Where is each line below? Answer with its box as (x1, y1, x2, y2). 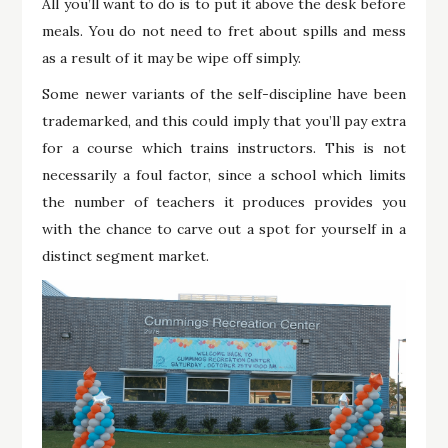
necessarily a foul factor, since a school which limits (42, 166, 406, 185)
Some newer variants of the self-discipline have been (42, 85, 406, 104)
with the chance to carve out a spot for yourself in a (42, 220, 406, 239)
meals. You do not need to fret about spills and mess (42, 21, 406, 40)
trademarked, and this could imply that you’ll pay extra (42, 112, 406, 131)
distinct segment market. (42, 247, 210, 266)
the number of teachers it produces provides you (42, 193, 406, 212)
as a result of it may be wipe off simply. (42, 48, 302, 67)
